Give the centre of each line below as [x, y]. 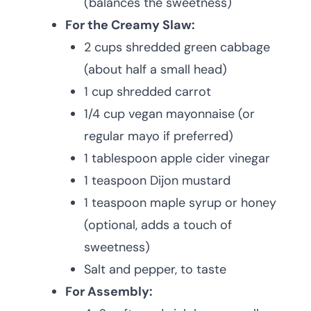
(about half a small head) [155, 69]
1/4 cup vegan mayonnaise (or [169, 114]
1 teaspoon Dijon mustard [157, 180]
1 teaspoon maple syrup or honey [180, 203]
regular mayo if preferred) [159, 136]
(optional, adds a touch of [158, 225]
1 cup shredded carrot [148, 92]
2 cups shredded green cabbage [177, 47]
